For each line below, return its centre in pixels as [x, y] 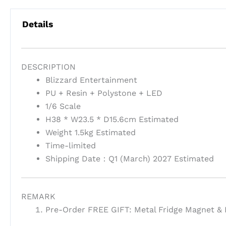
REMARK [38, 196]
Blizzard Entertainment [91, 80]
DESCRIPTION [48, 67]
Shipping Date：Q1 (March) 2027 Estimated [129, 158]
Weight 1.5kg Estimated [90, 132]
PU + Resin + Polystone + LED [104, 93]
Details [37, 24]
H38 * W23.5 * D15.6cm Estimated [112, 119]
